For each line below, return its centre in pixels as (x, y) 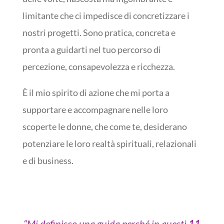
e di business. (48, 161)
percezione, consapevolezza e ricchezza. (98, 67)
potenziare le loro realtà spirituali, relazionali (109, 144)
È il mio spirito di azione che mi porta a (96, 93)
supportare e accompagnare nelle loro (95, 110)
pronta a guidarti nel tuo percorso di (91, 50)
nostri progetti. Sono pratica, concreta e (99, 33)
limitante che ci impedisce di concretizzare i (106, 16)
